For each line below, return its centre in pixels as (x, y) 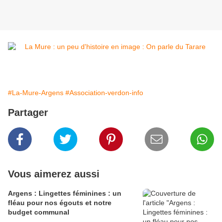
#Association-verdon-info (104, 93)
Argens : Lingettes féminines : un (65, 194)
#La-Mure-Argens (36, 93)
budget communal (39, 212)
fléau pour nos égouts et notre (60, 203)
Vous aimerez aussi (54, 174)
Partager (28, 113)
